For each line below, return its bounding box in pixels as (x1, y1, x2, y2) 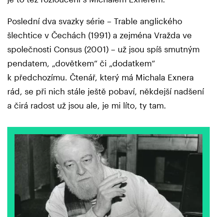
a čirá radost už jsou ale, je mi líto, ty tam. (7, 100, 166, 110)
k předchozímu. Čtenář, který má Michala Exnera (7, 72, 194, 82)
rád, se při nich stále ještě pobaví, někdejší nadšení (7, 86, 204, 96)
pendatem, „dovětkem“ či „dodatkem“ (7, 58, 155, 68)
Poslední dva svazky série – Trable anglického (7, 16, 182, 26)
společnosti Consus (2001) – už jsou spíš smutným (7, 44, 200, 54)
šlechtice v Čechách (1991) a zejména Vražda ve (7, 30, 192, 40)
